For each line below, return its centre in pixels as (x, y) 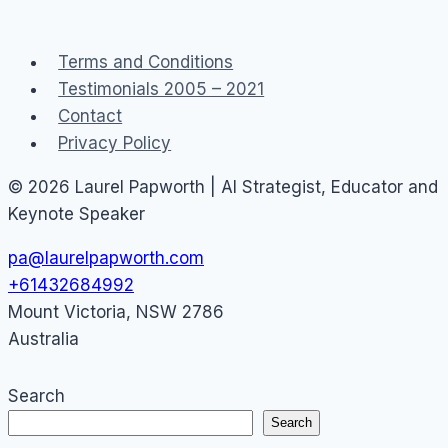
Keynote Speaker (76, 213)
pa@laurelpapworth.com (106, 257)
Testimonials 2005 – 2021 (161, 88)
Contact (90, 115)
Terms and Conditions (146, 61)
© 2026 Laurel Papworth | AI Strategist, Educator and (223, 186)
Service (188, 12)
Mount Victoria (67, 311)
